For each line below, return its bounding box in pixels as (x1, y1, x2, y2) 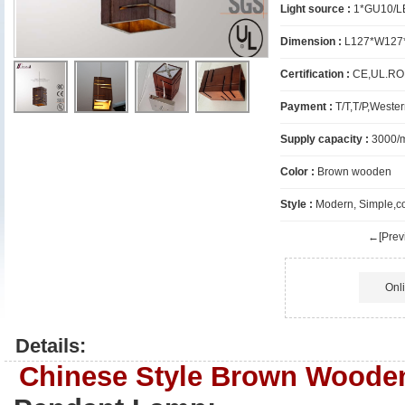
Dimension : (280, 35, 342, 48)
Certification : (280, 68, 350, 80)
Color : (280, 165, 315, 178)
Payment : (280, 100, 333, 113)
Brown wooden (315, 165, 391, 178)
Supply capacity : (280, 133, 369, 146)
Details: (15, 334, 86, 357)
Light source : (280, 3, 351, 15)
